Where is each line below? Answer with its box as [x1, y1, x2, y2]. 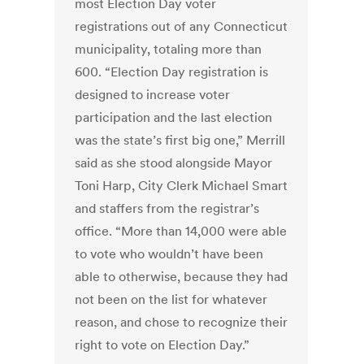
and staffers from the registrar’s [75, 200, 260, 217]
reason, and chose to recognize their [75, 314, 288, 331]
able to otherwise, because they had [75, 268, 288, 285]
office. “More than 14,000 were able [75, 223, 288, 240]
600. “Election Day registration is [75, 63, 269, 80]
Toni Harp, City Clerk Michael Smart [75, 177, 288, 194]
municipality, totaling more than [75, 41, 262, 58]
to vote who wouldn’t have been [75, 245, 264, 262]
